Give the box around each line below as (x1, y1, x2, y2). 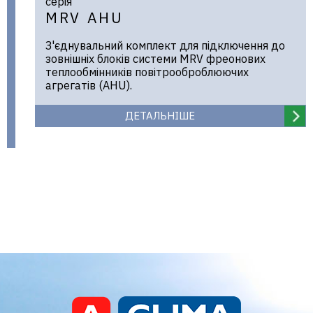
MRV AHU (45, 8, 124, 27)
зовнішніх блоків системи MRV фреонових (45, 52, 265, 66)
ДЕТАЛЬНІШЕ (125, 109, 195, 122)
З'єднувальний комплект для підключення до (45, 38, 285, 52)
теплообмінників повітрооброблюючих (45, 65, 249, 79)
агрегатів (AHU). (45, 78, 132, 92)
